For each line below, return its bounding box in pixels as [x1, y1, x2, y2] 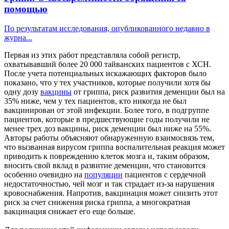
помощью [4, 3, 48, 14]
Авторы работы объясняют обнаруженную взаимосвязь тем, [4, 133, 214, 143]
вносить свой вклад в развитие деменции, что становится [4, 161, 205, 170]
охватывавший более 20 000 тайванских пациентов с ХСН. [4, 60, 211, 69]
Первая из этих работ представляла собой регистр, [4, 51, 180, 60]
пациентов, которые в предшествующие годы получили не [4, 115, 210, 124]
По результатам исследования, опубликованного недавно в [4, 24, 210, 33]
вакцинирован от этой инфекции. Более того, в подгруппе [4, 106, 209, 115]
